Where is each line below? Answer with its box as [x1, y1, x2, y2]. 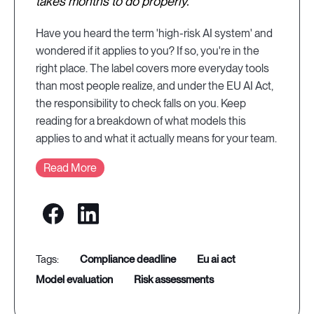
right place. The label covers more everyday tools [36, 61, 269, 75]
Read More [43, 161, 97, 175]
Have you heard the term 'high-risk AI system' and [36, 26, 273, 40]
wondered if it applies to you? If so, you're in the [36, 43, 259, 57]
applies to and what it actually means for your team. [36, 131, 277, 145]
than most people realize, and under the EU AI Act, [36, 78, 273, 93]
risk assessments [141, 273, 214, 286]
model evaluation [45, 273, 113, 286]
